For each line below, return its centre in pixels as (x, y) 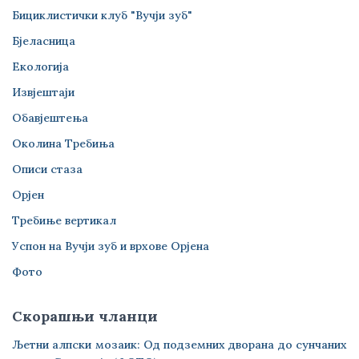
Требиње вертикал (64, 220)
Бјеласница (44, 41)
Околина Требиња (63, 143)
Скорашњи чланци (85, 316)
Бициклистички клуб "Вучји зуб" (102, 15)
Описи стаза (47, 169)
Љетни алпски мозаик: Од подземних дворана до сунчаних (179, 345)
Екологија (40, 67)
